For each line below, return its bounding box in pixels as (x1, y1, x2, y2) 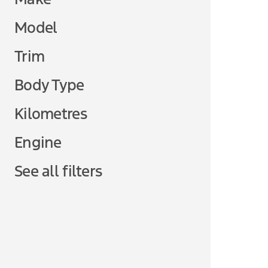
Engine (14, 133, 62, 152)
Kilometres (14, 104, 87, 123)
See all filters (14, 162, 102, 181)
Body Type (14, 75, 85, 95)
